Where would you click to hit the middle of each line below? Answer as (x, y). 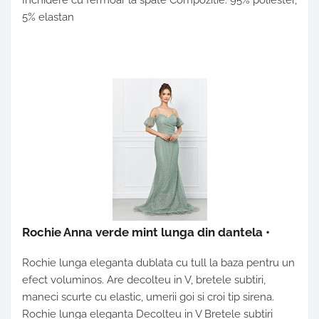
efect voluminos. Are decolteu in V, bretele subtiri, (144, 280)
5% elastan (48, 17)
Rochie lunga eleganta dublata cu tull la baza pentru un (158, 263)
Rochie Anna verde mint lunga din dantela (142, 232)
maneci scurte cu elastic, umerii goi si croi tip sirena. (150, 297)
